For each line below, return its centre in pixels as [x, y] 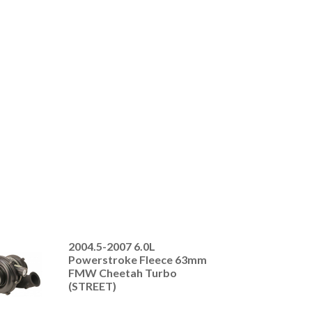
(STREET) [92, 286]
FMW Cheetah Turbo [122, 273]
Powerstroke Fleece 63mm [137, 260]
